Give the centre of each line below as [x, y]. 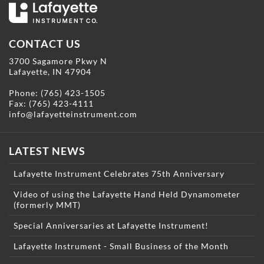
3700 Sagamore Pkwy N [58, 61]
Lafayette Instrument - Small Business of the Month [121, 246]
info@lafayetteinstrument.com [73, 114]
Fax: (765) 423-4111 [51, 104]
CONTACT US [45, 44]
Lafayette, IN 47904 [50, 72]
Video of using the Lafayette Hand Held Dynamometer [127, 194]
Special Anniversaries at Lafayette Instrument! [111, 226]
